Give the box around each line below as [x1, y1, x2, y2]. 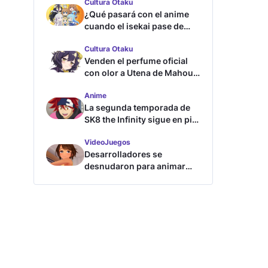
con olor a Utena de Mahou [84, 68, 193, 78]
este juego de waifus [84, 173, 168, 183]
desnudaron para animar [84, 161, 185, 171]
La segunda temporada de [84, 102, 190, 112]
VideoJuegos [84, 138, 130, 147]
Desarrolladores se [84, 149, 162, 159]
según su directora [84, 126, 162, 136]
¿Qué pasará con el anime [84, 9, 189, 19]
